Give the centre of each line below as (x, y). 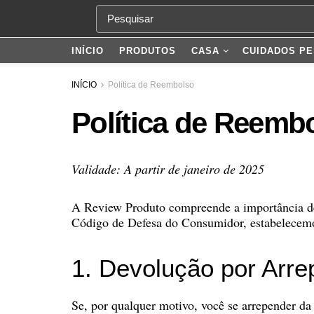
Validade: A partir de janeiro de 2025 (168, 169)
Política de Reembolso (151, 85)
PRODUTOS (148, 51)
